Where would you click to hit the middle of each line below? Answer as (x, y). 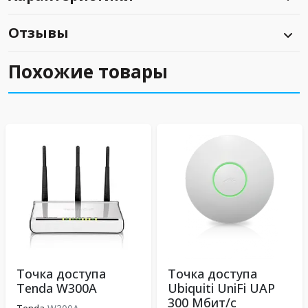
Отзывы (38, 33)
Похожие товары (88, 71)
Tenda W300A (57, 288)
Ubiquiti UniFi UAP (221, 288)
